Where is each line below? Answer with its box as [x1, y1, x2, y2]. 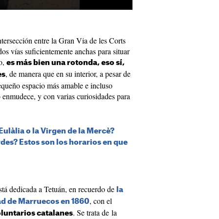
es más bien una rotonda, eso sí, [6, 59, 125, 66]
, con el [89, 196, 112, 206]
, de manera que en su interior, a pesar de [5, 68, 131, 79]
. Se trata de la [73, 207, 117, 218]
